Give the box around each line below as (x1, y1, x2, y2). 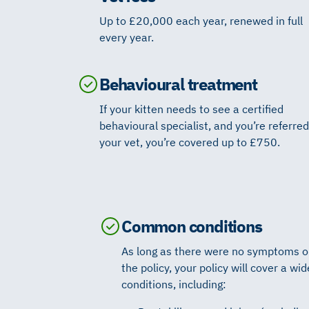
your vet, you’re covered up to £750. (99, 134, 280, 149)
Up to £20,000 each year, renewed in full (99, 13, 303, 28)
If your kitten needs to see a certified (99, 101, 283, 116)
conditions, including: (121, 277, 226, 292)
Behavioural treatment (99, 72, 257, 95)
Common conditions (121, 215, 262, 238)
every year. (99, 30, 154, 44)
